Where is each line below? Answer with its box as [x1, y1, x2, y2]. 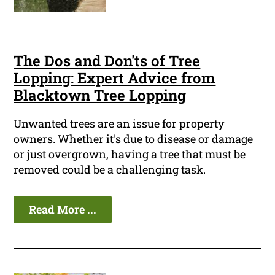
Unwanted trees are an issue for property [14, 116, 225, 131]
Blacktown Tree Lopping [14, 85, 187, 106]
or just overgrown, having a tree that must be [14, 147, 246, 162]
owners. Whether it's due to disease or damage [14, 131, 254, 147]
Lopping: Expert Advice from [14, 68, 216, 88]
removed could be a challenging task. [14, 162, 206, 177]
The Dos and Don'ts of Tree [14, 51, 201, 71]
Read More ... [29, 202, 97, 217]
